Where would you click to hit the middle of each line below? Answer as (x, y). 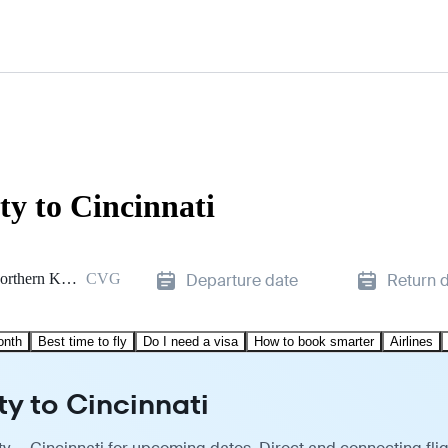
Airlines (411, 341)
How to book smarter (314, 341)
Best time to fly (82, 341)
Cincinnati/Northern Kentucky (69, 278)
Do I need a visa (190, 341)
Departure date (242, 280)
